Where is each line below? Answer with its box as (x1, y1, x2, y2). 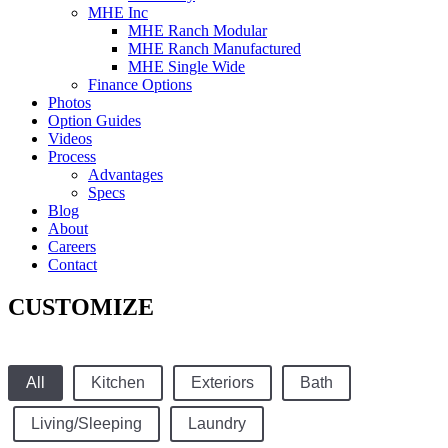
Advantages (88, 166, 163, 183)
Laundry (188, 415, 246, 433)
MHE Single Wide (128, 58, 245, 75)
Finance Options (88, 76, 192, 93)
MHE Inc (88, 4, 148, 21)
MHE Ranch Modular (128, 22, 267, 39)
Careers (48, 238, 96, 255)
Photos (48, 94, 91, 111)
